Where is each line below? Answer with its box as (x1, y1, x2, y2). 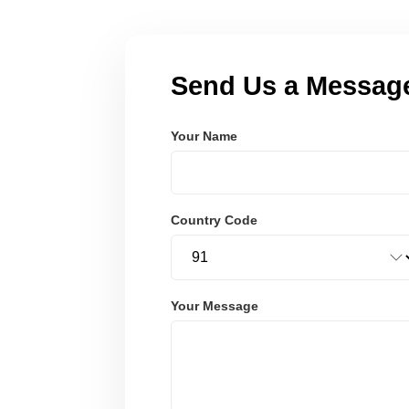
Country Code (171, 212, 257, 227)
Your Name (171, 128, 237, 143)
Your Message (171, 298, 258, 313)
